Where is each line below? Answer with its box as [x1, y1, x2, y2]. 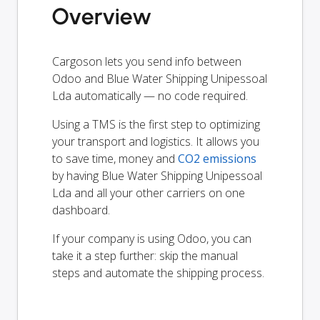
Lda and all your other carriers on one [52, 185, 245, 201]
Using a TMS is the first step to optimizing [52, 116, 260, 133]
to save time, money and [52, 151, 178, 167]
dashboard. [52, 202, 110, 219]
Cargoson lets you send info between [52, 54, 241, 70]
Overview [52, 3, 151, 31]
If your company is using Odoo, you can [52, 231, 251, 247]
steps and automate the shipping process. [52, 265, 264, 281]
